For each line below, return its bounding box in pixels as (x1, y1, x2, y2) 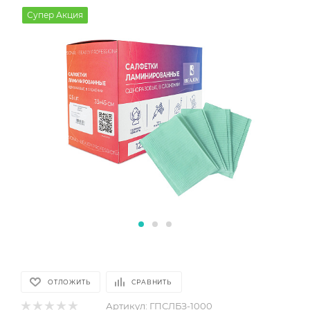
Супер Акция (27, 10, 83, 20)
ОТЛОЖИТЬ (48, 278, 91, 286)
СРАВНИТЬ (131, 278, 172, 286)
